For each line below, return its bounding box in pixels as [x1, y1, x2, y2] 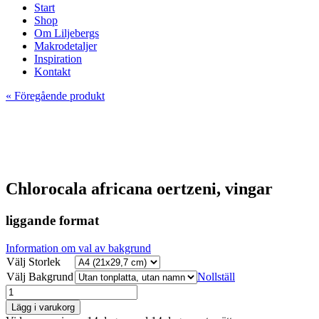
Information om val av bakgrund [6, 241, 151, 254]
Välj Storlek [6, 255, 61, 268]
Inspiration [34, 53, 82, 65]
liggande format [6, 212, 99, 228]
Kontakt [34, 66, 70, 78]
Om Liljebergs [34, 27, 99, 39]
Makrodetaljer [34, 40, 97, 52]
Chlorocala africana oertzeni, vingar [6, 179, 273, 198]
